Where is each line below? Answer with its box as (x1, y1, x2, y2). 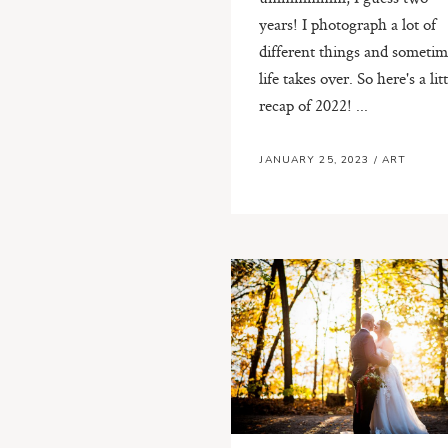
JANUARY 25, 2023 (259, 153, 374, 168)
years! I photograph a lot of (259, 12, 437, 35)
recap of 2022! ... (259, 93, 369, 116)
